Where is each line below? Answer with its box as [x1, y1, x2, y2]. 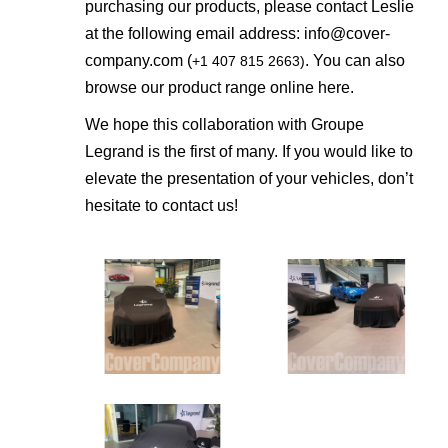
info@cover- [304, 24, 390, 42]
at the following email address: [85, 24, 304, 42]
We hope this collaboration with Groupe [85, 115, 364, 133]
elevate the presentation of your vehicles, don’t [85, 169, 413, 187]
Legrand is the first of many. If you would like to [85, 142, 413, 160]
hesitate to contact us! [85, 196, 238, 214]
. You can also [305, 51, 405, 69]
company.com [85, 51, 183, 69]
